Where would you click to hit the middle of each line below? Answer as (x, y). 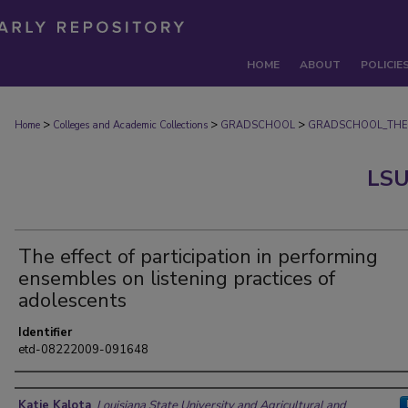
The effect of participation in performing (198, 257)
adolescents (72, 301)
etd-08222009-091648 (83, 350)
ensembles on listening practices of (177, 279)
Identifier (45, 332)
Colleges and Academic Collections (130, 125)
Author (45, 389)
